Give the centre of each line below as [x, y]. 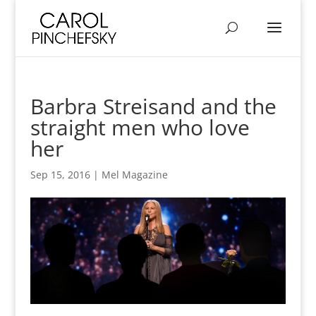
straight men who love [140, 127]
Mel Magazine [134, 175]
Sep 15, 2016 [60, 175]
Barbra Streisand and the [153, 106]
